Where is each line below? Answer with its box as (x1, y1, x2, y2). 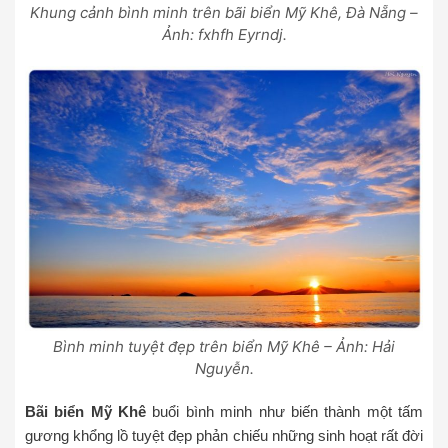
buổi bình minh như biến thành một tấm (146, 403, 424, 421)
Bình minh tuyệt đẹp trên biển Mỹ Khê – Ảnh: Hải (53, 337, 395, 357)
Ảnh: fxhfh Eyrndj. (161, 25, 287, 45)
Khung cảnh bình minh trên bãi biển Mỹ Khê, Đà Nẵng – (30, 3, 418, 23)
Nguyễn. (194, 359, 254, 379)
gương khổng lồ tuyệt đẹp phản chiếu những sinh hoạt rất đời (25, 427, 423, 445)
